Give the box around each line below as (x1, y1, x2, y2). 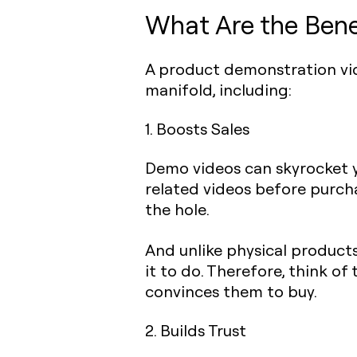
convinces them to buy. (145, 280, 317, 302)
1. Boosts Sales (145, 118, 249, 139)
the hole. (145, 198, 210, 220)
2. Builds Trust (145, 320, 246, 341)
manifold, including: (145, 79, 292, 100)
